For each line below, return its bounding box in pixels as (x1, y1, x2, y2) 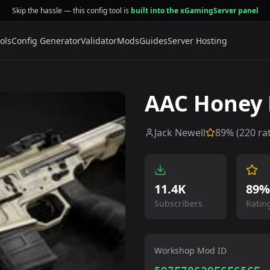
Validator (80, 35, 117, 46)
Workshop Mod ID (154, 245, 227, 256)
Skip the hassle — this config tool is (11, 5, 131, 16)
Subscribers (154, 198, 202, 209)
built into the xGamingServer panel (130, 5, 259, 16)
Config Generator (11, 35, 81, 46)
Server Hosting (167, 35, 227, 46)
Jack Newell (154, 126, 206, 139)
